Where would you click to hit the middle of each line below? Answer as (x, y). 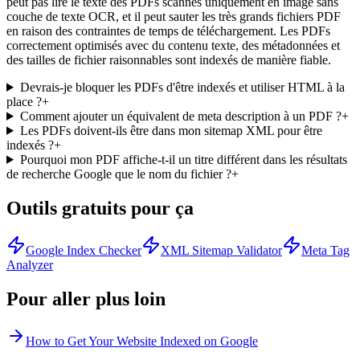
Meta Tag (325, 250)
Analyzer (30, 264)
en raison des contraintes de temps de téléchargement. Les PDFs (168, 31)
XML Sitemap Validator (221, 250)
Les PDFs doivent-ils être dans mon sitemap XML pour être (171, 130)
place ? (24, 101)
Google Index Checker (84, 250)
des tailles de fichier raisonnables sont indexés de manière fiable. (169, 59)
